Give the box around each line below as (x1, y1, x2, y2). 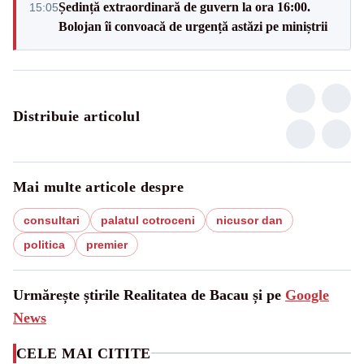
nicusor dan (216, 213, 283, 227)
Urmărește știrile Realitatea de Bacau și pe (13, 286, 285, 303)
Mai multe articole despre (13, 178, 184, 195)
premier (86, 237, 128, 251)
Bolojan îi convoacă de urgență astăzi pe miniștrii (58, 19, 327, 33)
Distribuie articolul (13, 107, 140, 124)
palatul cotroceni (101, 213, 195, 227)
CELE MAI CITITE (16, 344, 151, 362)
